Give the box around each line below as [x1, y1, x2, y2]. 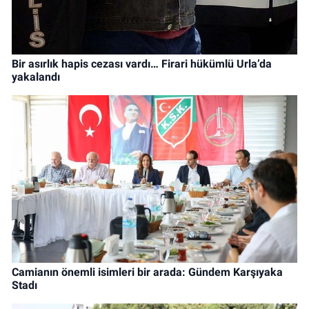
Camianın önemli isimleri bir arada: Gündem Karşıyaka [12, 266, 283, 279]
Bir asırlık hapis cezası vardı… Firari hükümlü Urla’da [12, 57, 272, 71]
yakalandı [12, 70, 60, 84]
